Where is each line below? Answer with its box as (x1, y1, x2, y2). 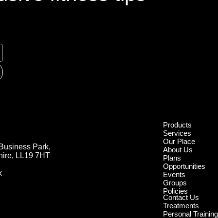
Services (163, 129, 192, 138)
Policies (163, 187, 188, 196)
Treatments (163, 201, 200, 210)
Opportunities (163, 162, 206, 171)
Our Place (163, 137, 196, 146)
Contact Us (163, 193, 200, 202)
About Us (163, 145, 193, 154)
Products (163, 121, 192, 129)
